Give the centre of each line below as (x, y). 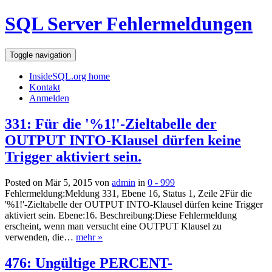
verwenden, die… (40, 237)
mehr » (89, 237)
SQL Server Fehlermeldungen (129, 24)
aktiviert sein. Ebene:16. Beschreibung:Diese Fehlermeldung (121, 215)
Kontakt (45, 87)
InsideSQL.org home (70, 76)
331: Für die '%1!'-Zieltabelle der (111, 124)
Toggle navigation (40, 55)
